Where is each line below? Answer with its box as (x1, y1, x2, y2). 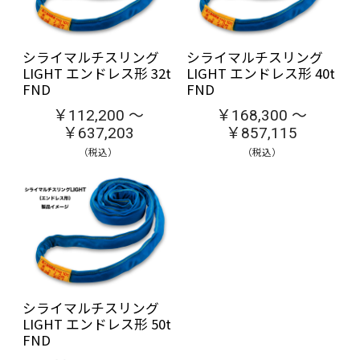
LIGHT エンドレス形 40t (186, 63, 335, 83)
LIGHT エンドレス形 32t (22, 63, 171, 83)
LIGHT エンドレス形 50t (22, 313, 171, 333)
